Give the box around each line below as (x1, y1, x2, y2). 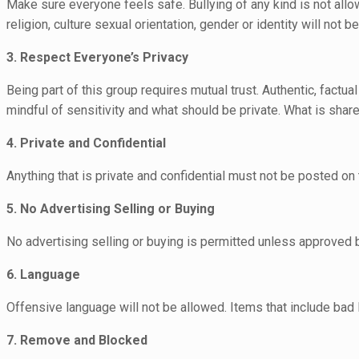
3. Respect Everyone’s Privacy (6, 49, 188, 65)
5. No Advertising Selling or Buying (6, 200, 215, 216)
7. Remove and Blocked (6, 332, 147, 348)
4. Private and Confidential (6, 135, 166, 151)
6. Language (6, 266, 80, 282)
